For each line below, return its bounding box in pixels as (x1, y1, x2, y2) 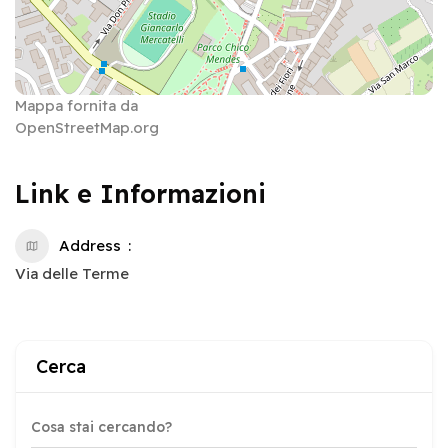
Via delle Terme (15, 263, 129, 283)
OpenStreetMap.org (15, 117, 159, 137)
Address (59, 235, 121, 255)
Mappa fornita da (15, 95, 138, 115)
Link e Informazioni (15, 177, 266, 209)
